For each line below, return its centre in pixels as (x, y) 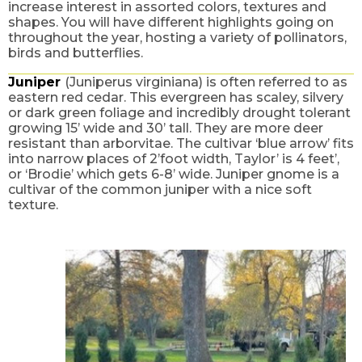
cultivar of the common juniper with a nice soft (160, 190)
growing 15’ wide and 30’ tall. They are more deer (166, 128)
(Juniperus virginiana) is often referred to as (206, 82)
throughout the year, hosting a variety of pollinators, (177, 37)
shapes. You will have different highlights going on (171, 22)
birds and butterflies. (76, 53)
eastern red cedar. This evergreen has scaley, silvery (176, 98)
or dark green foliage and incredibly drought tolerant (179, 113)
